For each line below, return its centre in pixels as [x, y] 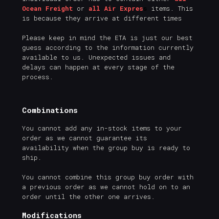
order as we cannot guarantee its [85, 138]
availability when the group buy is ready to [106, 147]
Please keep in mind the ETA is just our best [107, 37]
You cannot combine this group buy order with [108, 177]
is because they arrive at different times [102, 18]
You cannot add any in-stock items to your [102, 128]
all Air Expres [116, 8]
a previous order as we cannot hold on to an [106, 186]
